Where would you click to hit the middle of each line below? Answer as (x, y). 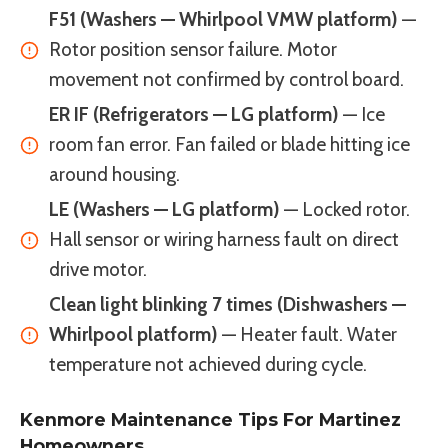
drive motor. (98, 270)
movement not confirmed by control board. (226, 80)
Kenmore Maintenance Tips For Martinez (210, 419)
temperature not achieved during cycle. (208, 365)
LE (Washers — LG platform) (164, 210)
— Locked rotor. (345, 210)
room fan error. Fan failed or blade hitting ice (229, 145)
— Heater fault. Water (307, 335)
